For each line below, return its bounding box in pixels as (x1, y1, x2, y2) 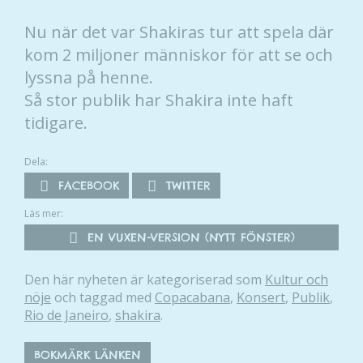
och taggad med (51, 288, 155, 306)
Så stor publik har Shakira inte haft (24, 88, 293, 111)
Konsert (237, 288, 285, 306)
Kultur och (265, 270, 328, 288)
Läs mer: (24, 206, 63, 220)
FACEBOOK (53, 177, 119, 193)
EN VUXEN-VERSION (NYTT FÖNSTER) (77, 229, 295, 245)
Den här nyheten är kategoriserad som (24, 270, 265, 288)
